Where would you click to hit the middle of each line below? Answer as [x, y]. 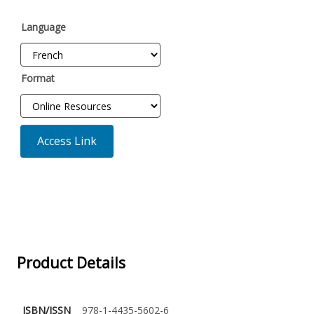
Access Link [67, 141]
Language [43, 27]
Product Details [71, 263]
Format [37, 78]
